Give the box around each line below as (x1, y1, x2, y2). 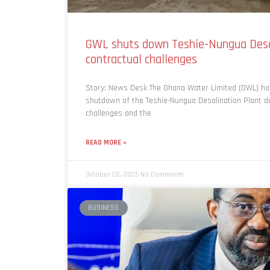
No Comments (140, 169, 183, 179)
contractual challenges (86, 51, 200, 67)
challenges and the (86, 107, 151, 119)
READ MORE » (86, 137, 127, 147)
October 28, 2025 (86, 169, 140, 179)
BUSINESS (88, 202, 119, 212)
